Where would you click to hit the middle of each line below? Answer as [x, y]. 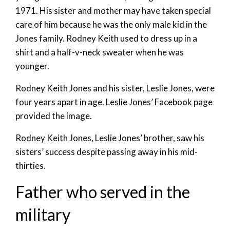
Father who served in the [103, 191]
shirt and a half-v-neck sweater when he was [100, 52]
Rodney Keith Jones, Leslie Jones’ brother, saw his [110, 138]
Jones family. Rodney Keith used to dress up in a [106, 38]
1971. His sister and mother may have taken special [113, 10]
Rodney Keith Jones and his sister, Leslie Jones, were [115, 88]
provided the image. [54, 116]
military [43, 214]
